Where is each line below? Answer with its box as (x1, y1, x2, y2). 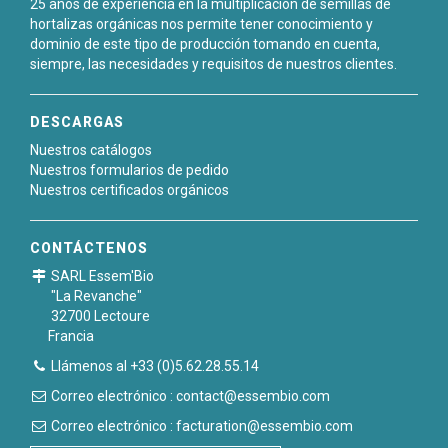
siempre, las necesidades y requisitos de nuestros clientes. (30, 56, 397, 73)
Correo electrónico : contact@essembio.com (48, 388, 330, 405)
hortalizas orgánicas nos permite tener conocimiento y (30, 16, 373, 33)
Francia (48, 328, 94, 345)
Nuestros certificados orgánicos (30, 182, 229, 199)
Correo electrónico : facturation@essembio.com (48, 418, 353, 435)
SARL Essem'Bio (48, 268, 154, 285)
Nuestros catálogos (30, 142, 152, 159)
